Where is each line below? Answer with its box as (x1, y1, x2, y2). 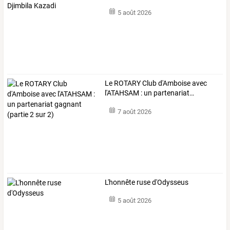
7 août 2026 (117, 107, 151, 116)
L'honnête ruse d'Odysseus (105, 178, 189, 186)
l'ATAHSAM (105, 89, 140, 98)
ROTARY (112, 79, 141, 88)
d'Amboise (157, 79, 191, 88)
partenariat (152, 89, 190, 98)
